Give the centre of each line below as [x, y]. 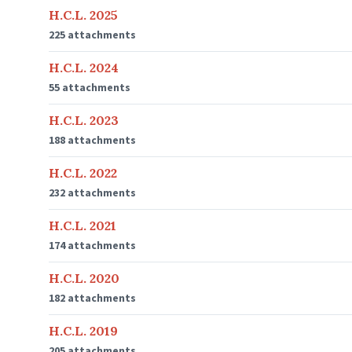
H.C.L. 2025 [83, 15]
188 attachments [92, 140]
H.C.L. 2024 [84, 68]
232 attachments [92, 192]
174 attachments [92, 245]
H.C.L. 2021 [82, 225]
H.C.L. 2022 [83, 173]
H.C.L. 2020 [84, 278]
